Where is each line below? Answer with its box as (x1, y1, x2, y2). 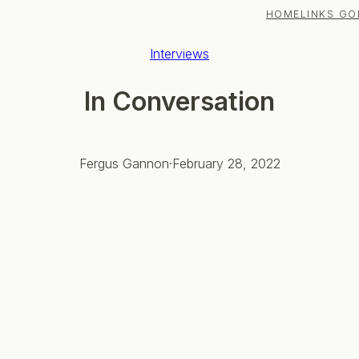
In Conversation (84, 86, 275, 118)
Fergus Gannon (79, 155, 169, 171)
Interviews (150, 46, 209, 62)
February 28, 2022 (171, 155, 280, 171)
